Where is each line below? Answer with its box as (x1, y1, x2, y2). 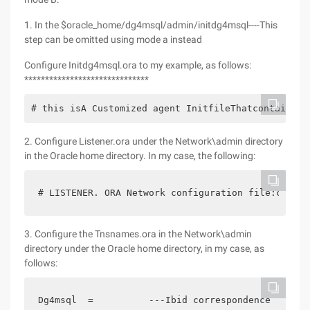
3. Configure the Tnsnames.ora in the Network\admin (24, 228, 252, 239)
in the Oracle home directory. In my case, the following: (24, 150, 255, 161)
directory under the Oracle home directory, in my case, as (24, 243, 264, 254)
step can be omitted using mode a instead (24, 34, 202, 45)
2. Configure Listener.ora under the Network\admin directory (24, 136, 283, 147)
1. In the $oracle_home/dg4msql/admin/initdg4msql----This (24, 19, 277, 30)
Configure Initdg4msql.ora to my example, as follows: (24, 60, 251, 71)
